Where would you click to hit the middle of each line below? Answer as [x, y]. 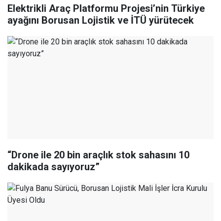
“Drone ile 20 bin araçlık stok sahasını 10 [98, 155]
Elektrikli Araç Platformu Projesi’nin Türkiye [106, 9]
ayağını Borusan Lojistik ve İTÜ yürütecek [101, 20]
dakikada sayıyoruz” [54, 167]
